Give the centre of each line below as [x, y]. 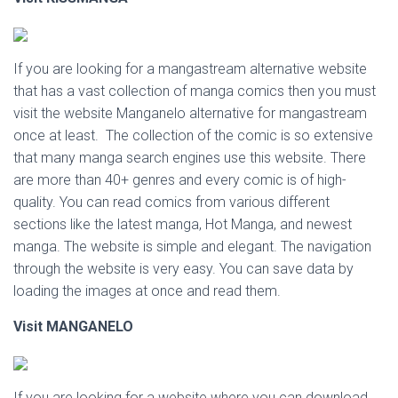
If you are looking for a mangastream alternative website [190, 69]
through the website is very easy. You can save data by [183, 269]
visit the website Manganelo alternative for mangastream [190, 113]
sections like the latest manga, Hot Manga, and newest [183, 224]
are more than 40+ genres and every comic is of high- [180, 180]
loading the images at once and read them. [147, 291]
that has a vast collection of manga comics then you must [195, 91]
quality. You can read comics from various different [171, 202]
